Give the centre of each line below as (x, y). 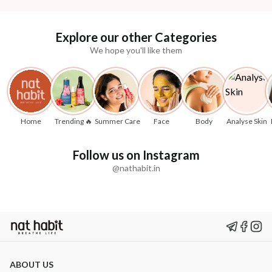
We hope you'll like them (136, 50)
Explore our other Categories (136, 37)
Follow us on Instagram (136, 155)
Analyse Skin (246, 121)
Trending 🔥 (73, 121)
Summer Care (117, 121)
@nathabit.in (136, 168)
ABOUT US (32, 264)
